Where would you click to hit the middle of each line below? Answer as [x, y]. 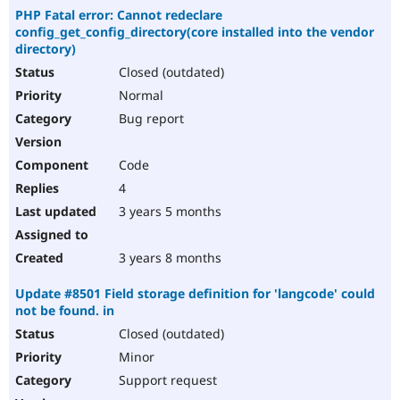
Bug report [150, 119]
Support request [166, 380]
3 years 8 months [168, 258]
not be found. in [65, 311]
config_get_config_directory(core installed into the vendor [195, 32]
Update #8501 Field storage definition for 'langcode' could [195, 294]
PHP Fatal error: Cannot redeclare [119, 15]
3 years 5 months [168, 212]
